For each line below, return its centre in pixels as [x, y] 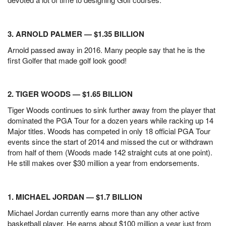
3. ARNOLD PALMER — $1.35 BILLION [76, 34]
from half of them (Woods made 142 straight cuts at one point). [110, 152]
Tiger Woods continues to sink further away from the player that [111, 110]
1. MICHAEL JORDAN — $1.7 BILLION [75, 197]
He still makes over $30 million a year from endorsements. [103, 163]
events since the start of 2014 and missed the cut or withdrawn [110, 142]
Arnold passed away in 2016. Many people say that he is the [106, 49]
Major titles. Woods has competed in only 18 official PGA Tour [109, 131]
